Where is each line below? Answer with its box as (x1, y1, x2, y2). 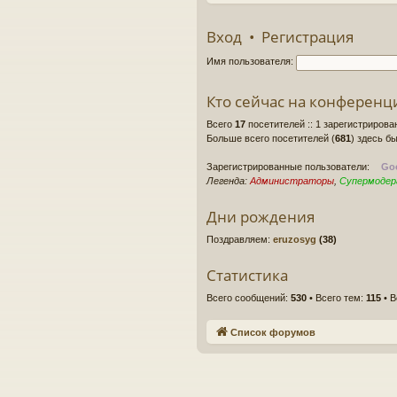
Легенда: (206, 175, 250, 186)
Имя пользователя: (206, 56, 293, 67)
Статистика (206, 265, 288, 285)
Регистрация (261, 27, 354, 47)
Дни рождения (206, 206, 315, 227)
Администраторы (250, 175, 334, 186)
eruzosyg (273, 234, 316, 245)
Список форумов (230, 326, 315, 338)
